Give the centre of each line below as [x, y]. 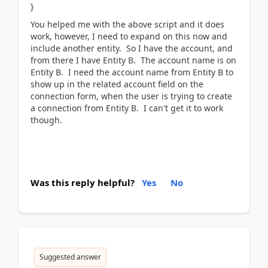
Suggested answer [70, 257]
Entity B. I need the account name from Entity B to [132, 72]
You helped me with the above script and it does [127, 24]
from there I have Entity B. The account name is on [133, 60]
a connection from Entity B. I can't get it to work [127, 108]
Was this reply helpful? [83, 182]
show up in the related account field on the [117, 84]
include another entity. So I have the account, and [132, 48]
